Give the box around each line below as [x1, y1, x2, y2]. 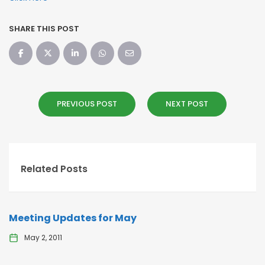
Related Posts [21, 162, 88, 176]
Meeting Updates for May [9, 211, 137, 225]
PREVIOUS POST [57, 98, 117, 109]
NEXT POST [166, 98, 208, 109]
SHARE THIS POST [9, 23, 79, 34]
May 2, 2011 [24, 232, 62, 243]
